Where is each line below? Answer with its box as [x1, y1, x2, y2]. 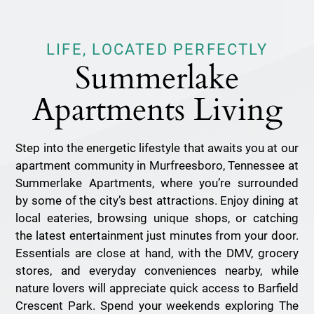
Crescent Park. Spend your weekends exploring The [15, 299, 299, 313]
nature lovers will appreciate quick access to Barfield [15, 281, 299, 295]
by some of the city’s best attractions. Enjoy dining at [15, 193, 299, 207]
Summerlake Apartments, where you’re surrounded [15, 176, 299, 190]
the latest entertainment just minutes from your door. [15, 228, 299, 243]
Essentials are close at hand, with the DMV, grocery [15, 246, 299, 260]
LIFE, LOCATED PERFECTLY [46, 40, 268, 58]
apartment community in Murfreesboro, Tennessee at [15, 158, 299, 172]
